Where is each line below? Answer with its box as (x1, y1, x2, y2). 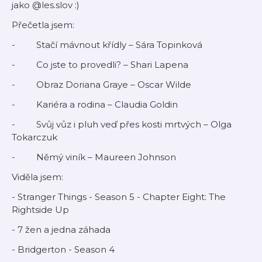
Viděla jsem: (12, 171, 63, 182)
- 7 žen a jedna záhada (12, 224, 111, 235)
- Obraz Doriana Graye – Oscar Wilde (12, 79, 191, 90)
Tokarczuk (12, 132, 57, 143)
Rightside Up (12, 204, 69, 215)
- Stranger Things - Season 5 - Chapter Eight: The (12, 191, 226, 202)
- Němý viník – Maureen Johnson (12, 151, 176, 163)
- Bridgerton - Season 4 (12, 244, 115, 255)
